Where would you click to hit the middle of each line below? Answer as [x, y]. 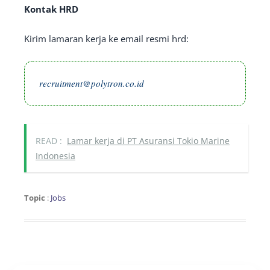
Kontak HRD [51, 9]
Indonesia [55, 156]
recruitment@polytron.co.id [92, 83]
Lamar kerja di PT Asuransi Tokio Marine [148, 141]
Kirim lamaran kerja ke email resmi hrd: [106, 39]
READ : [49, 141]
